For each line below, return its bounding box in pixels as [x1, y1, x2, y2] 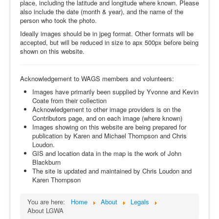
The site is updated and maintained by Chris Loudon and [32, 166, 192, 175]
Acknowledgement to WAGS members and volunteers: [20, 74, 174, 83]
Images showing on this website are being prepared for [32, 122, 186, 131]
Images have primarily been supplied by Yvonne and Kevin [32, 87, 198, 96]
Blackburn [32, 157, 61, 167]
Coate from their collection [32, 96, 107, 105]
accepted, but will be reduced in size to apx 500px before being [20, 38, 198, 47]
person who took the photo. [20, 16, 97, 25]
